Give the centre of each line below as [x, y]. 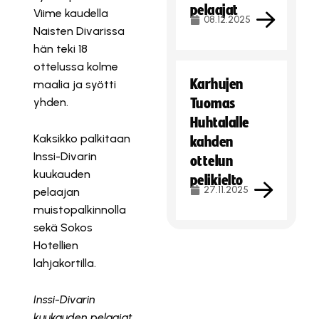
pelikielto [217, 180]
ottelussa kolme [76, 67]
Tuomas [213, 103]
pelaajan [57, 192]
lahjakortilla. [65, 263]
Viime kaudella [71, 13]
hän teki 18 [61, 49]
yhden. [51, 102]
